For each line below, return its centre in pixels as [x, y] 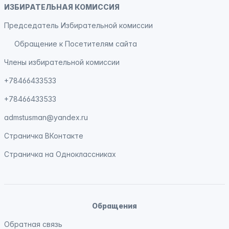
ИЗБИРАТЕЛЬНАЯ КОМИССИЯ [62, 7]
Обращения [114, 206]
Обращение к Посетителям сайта [76, 44]
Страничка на [30, 154]
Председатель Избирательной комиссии [78, 25]
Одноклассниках [86, 154]
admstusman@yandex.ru [46, 117]
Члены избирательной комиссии [62, 62]
